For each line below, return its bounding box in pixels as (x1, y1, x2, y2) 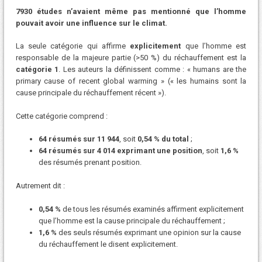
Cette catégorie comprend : (15, 111, 108, 120)
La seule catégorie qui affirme (15, 42, 130, 51)
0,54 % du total (137, 135, 189, 144)
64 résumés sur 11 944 (38, 135, 119, 144)
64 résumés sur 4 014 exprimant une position (38, 146, 202, 156)
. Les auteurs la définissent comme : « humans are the (58, 65, 247, 74)
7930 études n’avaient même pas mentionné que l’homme (15, 6, 247, 16)
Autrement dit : (15, 181, 65, 191)
